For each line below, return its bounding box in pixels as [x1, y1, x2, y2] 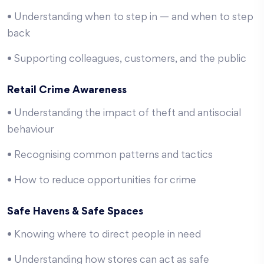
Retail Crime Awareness [7, 86, 127, 95]
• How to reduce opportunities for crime [7, 176, 196, 186]
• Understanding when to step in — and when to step [7, 13, 253, 22]
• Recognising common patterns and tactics [7, 151, 213, 160]
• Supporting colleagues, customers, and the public [7, 55, 246, 64]
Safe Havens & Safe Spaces [7, 207, 143, 217]
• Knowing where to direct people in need [7, 230, 201, 240]
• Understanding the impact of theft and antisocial [7, 109, 241, 118]
